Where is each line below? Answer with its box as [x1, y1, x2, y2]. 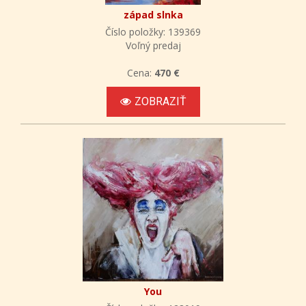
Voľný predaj [125, 38, 181, 52]
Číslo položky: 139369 [105, 25, 201, 38]
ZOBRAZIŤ [134, 94, 186, 108]
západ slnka [123, 8, 183, 21]
